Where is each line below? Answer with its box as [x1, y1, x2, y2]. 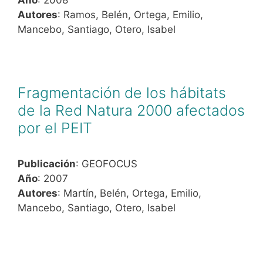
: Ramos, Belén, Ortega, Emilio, [58, 8, 203, 21]
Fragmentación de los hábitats [18, 83, 226, 102]
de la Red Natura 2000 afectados [18, 101, 245, 119]
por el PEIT [18, 119, 92, 137]
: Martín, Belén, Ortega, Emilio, [58, 187, 201, 199]
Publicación [18, 157, 76, 170]
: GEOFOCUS [76, 157, 137, 170]
